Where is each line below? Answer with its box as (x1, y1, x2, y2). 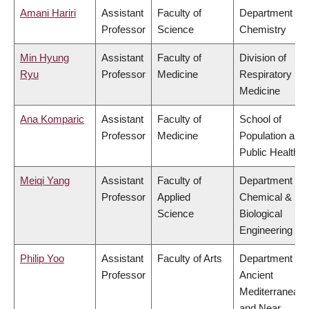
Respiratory (239, 68, 292, 81)
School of (239, 113, 281, 126)
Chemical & (239, 191, 292, 203)
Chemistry (239, 23, 286, 36)
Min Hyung (20, 52, 69, 64)
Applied (157, 191, 190, 203)
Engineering (239, 224, 292, 237)
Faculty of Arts (157, 252, 222, 265)
